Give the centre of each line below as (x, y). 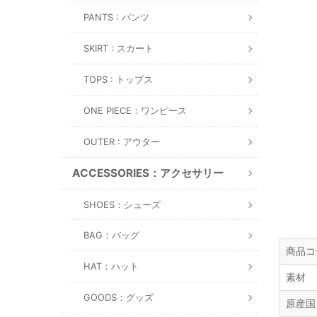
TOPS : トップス (118, 79)
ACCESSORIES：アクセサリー (148, 173)
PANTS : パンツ (116, 17)
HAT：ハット (111, 266)
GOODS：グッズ (119, 297)
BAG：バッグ (111, 235)
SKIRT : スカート (119, 48)
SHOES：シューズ (122, 204)
